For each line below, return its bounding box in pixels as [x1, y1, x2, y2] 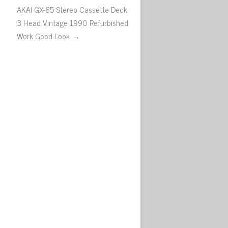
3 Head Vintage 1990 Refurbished [17, 16, 129, 29]
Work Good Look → [17, 29, 80, 42]
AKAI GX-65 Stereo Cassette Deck [17, 3, 128, 16]
